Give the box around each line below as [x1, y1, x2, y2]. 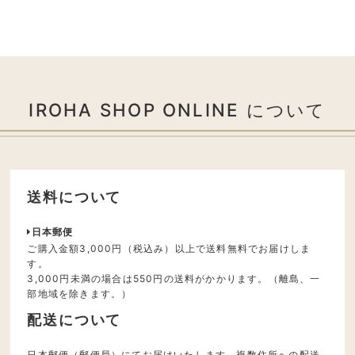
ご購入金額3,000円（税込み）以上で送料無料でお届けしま [27, 242, 311, 255]
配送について [27, 311, 122, 329]
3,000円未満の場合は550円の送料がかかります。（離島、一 [27, 273, 321, 285]
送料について [27, 189, 122, 206]
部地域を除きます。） [27, 288, 132, 300]
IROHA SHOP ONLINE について [29, 98, 326, 120]
